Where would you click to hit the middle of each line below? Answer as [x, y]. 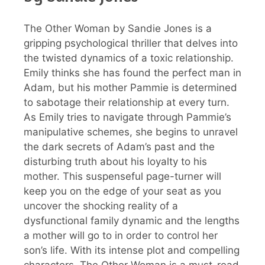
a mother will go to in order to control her [121, 235]
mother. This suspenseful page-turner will [122, 176]
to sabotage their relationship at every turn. [127, 102]
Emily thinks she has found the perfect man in [132, 72]
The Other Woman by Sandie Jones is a [118, 28]
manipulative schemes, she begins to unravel [131, 132]
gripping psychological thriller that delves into [131, 43]
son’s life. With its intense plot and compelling [132, 250]
